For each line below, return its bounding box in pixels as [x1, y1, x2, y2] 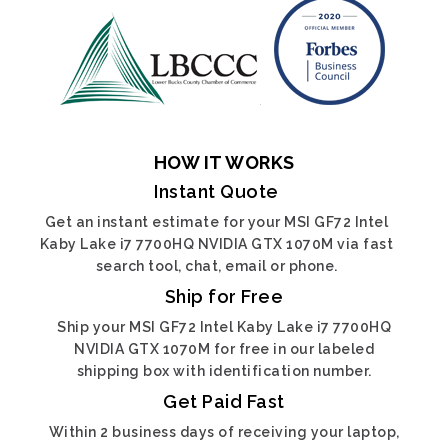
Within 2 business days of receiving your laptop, [48, 424, 400, 440]
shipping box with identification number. [76, 363, 372, 379]
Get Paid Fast [163, 391, 285, 412]
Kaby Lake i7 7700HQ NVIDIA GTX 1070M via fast [39, 236, 394, 252]
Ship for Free [164, 286, 284, 307]
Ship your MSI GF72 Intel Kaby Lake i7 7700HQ [57, 319, 391, 335]
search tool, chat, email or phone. [95, 258, 338, 274]
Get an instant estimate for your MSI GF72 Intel [44, 214, 389, 230]
